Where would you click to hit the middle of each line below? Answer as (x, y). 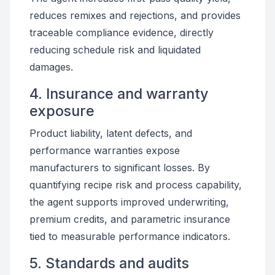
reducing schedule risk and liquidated (115, 50)
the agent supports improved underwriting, (129, 202)
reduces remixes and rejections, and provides (135, 15)
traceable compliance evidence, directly (122, 33)
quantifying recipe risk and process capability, (136, 185)
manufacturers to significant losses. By (120, 168)
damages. (51, 67)
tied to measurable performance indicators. (130, 236)
